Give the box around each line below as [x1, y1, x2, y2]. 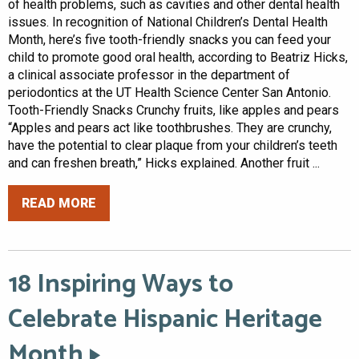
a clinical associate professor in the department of [8, 67, 290, 83]
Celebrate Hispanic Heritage [8, 299, 322, 341]
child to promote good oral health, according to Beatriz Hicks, [8, 49, 348, 65]
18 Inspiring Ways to [8, 264, 233, 306]
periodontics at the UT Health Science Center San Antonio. [8, 84, 331, 100]
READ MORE [22, 195, 96, 211]
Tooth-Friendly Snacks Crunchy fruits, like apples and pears [8, 102, 339, 118]
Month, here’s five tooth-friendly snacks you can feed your [8, 31, 331, 47]
